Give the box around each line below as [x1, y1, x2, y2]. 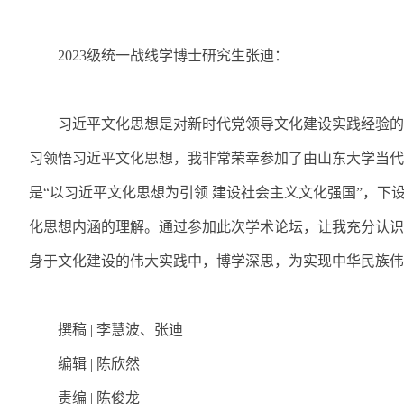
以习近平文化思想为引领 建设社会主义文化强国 [50, 185, 356, 201]
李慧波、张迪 [96, 322, 183, 338]
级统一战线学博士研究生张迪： [87, 48, 289, 64]
